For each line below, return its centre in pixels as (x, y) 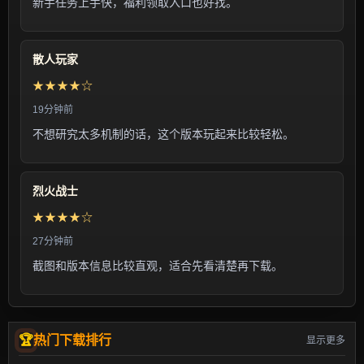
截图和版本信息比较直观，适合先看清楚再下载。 (158, 266)
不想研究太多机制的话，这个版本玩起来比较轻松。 (163, 134)
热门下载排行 (72, 340)
